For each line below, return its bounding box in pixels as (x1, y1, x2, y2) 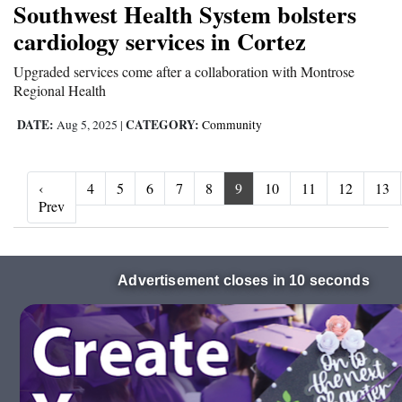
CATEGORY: (126, 116, 199, 135)
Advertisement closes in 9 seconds (121, 273, 366, 289)
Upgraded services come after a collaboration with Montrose (13, 62, 354, 82)
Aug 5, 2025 (54, 117, 120, 134)
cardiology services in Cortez (13, 23, 306, 59)
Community (202, 117, 262, 134)
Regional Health (13, 81, 106, 100)
